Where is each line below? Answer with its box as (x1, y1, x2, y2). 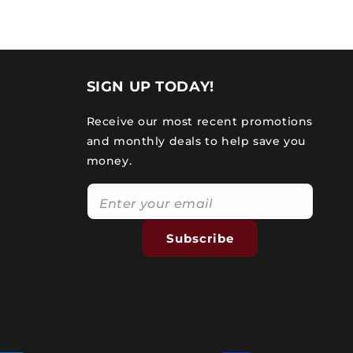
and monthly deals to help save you (86, 134, 306, 148)
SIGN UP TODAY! (86, 78, 214, 95)
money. (86, 154, 132, 168)
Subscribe (165, 230, 234, 246)
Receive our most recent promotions (86, 114, 313, 128)
